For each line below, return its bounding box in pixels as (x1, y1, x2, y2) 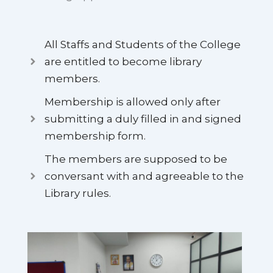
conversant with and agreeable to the (44, 169, 244, 182)
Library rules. (44, 186, 111, 199)
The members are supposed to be (44, 152, 227, 165)
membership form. (44, 129, 146, 142)
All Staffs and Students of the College (44, 38, 241, 51)
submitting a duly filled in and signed (44, 112, 241, 125)
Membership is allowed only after (44, 95, 221, 108)
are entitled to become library (44, 55, 202, 68)
